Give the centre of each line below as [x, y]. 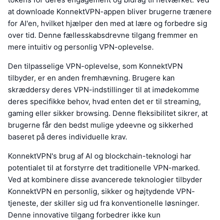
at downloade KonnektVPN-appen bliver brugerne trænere [110, 12]
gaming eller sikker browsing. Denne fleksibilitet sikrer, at [108, 113]
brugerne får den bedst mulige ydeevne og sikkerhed [100, 125]
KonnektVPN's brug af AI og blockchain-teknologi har [100, 156]
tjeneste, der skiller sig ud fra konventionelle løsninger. [104, 203]
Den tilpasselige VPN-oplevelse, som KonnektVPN [95, 66]
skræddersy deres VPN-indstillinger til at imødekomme [104, 90]
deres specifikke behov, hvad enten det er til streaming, [104, 102]
